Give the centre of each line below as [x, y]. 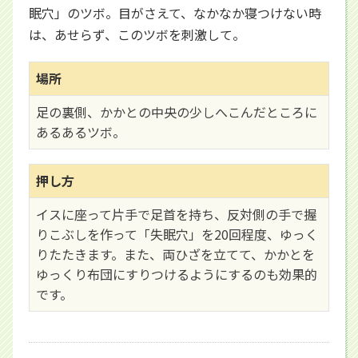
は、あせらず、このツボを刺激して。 [137, 35]
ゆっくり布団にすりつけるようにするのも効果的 [177, 274]
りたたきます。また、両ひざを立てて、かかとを [175, 255]
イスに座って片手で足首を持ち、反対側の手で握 [176, 215]
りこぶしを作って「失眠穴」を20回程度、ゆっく [177, 235]
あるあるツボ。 [81, 132]
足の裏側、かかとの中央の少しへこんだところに [177, 112]
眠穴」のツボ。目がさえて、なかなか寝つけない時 [175, 13]
